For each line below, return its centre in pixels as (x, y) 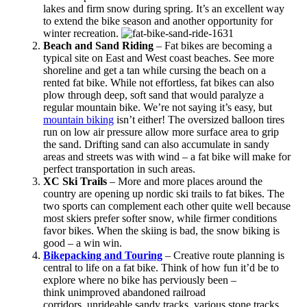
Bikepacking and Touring (102, 256)
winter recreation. (82, 34)
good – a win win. (82, 243)
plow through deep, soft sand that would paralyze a (153, 95)
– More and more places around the (184, 182)
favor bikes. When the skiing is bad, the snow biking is (161, 231)
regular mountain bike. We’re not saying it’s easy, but (157, 108)
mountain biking (78, 120)
